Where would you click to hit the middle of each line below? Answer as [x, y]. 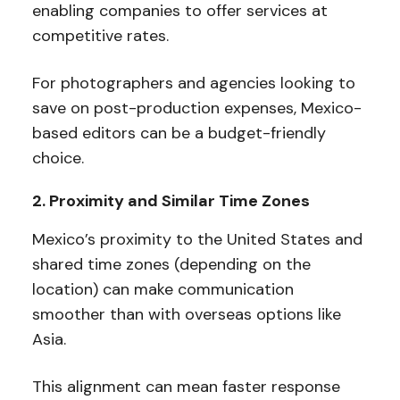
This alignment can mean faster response [186, 387]
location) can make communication [162, 290]
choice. [58, 158]
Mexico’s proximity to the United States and [197, 240]
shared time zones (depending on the [171, 265]
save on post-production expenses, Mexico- [196, 108]
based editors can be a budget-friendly [179, 133]
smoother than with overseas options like [186, 315]
